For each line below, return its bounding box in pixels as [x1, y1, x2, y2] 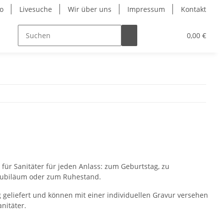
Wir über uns [68, 4, 111, 14]
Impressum [127, 4, 165, 14]
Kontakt [181, 4, 206, 14]
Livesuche [19, 4, 52, 14]
